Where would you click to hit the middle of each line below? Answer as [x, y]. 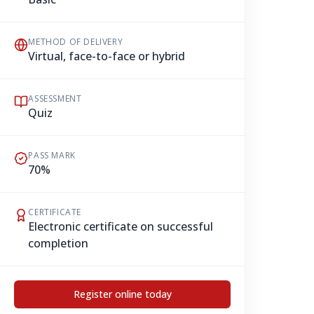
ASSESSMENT [55, 98]
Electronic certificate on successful [121, 226]
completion [59, 243]
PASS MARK [52, 155]
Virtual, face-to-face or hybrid [107, 56]
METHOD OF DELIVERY [76, 42]
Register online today [122, 294]
